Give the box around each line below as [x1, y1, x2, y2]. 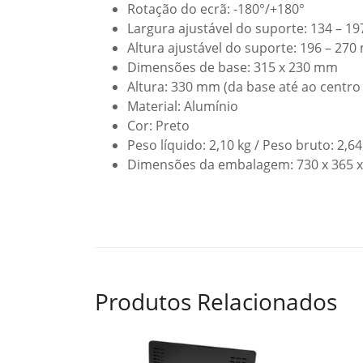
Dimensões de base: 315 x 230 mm [127, 58, 338, 76]
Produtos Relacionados [95, 286, 337, 317]
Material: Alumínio [127, 97, 238, 115]
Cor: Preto [127, 117, 190, 135]
